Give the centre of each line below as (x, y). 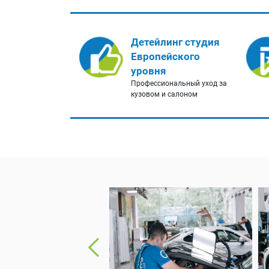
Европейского (165, 57)
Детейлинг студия (175, 42)
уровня (149, 71)
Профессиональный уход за (179, 84)
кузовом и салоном (164, 95)
